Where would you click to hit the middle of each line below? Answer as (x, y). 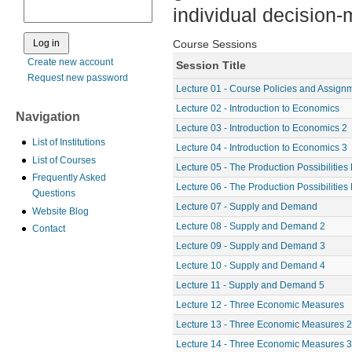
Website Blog (60, 211)
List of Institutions (69, 143)
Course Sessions (215, 44)
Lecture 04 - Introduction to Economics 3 (262, 148)
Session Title (211, 65)
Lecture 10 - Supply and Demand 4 (251, 266)
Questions (54, 194)
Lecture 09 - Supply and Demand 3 (251, 246)
